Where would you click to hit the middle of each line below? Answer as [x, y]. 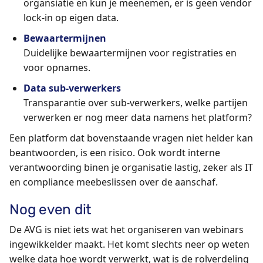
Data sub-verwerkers [72, 88]
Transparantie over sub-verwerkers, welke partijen [136, 102]
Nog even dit [50, 209]
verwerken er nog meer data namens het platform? [138, 117]
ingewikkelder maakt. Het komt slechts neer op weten [129, 245]
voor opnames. [57, 67]
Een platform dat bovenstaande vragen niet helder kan [131, 138]
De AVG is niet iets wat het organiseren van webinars [127, 230]
